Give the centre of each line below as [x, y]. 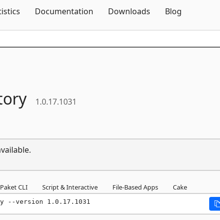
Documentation [64, 11]
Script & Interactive [70, 187]
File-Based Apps [135, 187]
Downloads [129, 11]
